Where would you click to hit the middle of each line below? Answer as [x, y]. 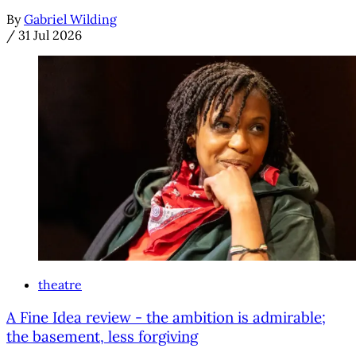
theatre [60, 285]
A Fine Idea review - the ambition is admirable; [166, 317]
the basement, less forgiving [102, 336]
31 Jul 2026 [50, 35]
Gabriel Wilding [70, 19]
